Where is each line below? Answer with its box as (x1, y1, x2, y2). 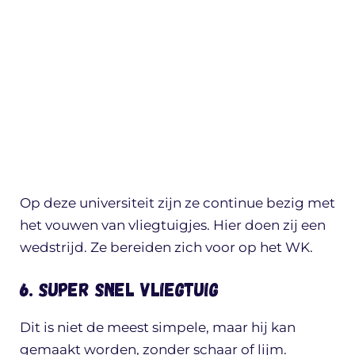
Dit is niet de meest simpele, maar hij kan (20, 319, 296, 336)
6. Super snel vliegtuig (20, 277, 219, 301)
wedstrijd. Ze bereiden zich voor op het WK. (20, 239, 313, 255)
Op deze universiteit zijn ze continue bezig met (20, 194, 335, 211)
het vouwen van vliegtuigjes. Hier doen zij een (20, 216, 326, 233)
